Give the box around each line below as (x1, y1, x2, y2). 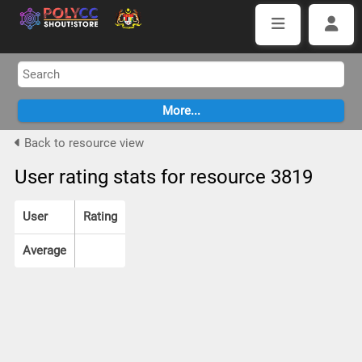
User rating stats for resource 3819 (14, 166, 313, 188)
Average (22, 243, 66, 258)
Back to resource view (20, 136, 144, 150)
